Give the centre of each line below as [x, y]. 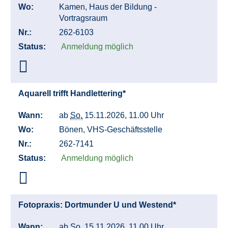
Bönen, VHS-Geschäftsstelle [112, 130]
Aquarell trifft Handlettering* [73, 94]
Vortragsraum [84, 18]
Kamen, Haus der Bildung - [108, 7]
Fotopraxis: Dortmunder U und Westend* [98, 205]
